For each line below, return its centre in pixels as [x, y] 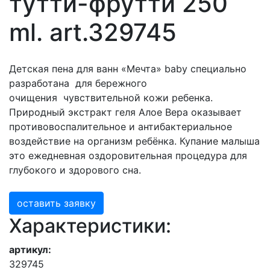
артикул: [30, 250]
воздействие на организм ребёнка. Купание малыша [134, 141]
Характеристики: [90, 226]
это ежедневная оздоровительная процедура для [128, 155]
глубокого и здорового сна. [75, 170]
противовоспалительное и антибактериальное [121, 127]
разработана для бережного [78, 83]
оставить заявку [56, 203]
